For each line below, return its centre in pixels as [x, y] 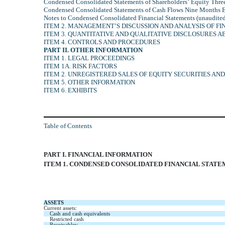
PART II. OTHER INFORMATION [93, 50]
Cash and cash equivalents [80, 213]
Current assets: [60, 208]
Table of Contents [68, 126]
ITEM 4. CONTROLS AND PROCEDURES [102, 42]
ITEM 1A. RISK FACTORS [80, 66]
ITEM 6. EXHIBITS [70, 90]
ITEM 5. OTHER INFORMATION [89, 82]
